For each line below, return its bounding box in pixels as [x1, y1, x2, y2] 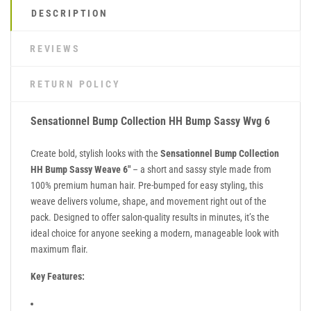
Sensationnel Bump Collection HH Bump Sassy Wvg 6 [31, 114, 270, 128]
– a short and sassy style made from [131, 163, 271, 175]
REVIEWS [30, 42, 81, 54]
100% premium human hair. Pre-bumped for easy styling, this [31, 179, 263, 191]
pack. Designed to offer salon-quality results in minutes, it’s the [31, 211, 269, 223]
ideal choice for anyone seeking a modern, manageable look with [31, 227, 279, 239]
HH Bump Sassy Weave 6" [31, 163, 131, 175]
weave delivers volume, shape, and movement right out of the [31, 195, 267, 207]
